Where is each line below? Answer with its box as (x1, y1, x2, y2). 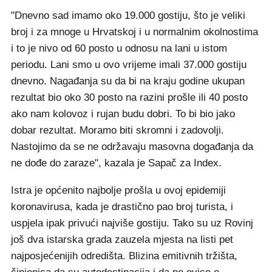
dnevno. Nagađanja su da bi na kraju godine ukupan (11, 75, 245, 87)
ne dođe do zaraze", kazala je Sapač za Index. (11, 157, 222, 169)
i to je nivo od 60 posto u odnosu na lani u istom (11, 42, 227, 54)
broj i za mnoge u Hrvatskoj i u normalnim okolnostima (11, 26, 258, 38)
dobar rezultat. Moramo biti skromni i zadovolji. (11, 124, 224, 136)
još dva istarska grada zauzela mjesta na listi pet (11, 234, 233, 245)
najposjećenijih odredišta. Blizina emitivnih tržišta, (11, 250, 237, 262)
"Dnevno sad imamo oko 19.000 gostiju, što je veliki (11, 10, 245, 21)
